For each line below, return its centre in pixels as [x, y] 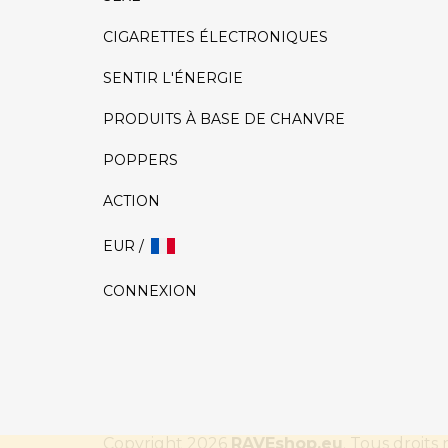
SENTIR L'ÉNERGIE [173, 78]
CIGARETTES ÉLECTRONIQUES [215, 37]
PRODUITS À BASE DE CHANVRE [224, 119]
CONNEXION [150, 291]
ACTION [131, 201]
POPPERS [140, 160]
